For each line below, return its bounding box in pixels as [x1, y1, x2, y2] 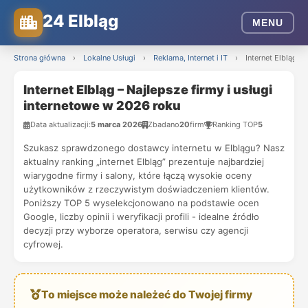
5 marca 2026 [91, 120, 142, 129]
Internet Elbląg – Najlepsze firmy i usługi [23, 82, 272, 97]
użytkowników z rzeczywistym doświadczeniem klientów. [23, 184, 269, 195]
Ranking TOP [212, 120, 258, 129]
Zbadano [148, 120, 179, 129]
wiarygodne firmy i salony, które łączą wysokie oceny [23, 170, 252, 181]
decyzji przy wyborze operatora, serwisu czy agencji [23, 225, 248, 236]
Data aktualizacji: [30, 120, 91, 129]
